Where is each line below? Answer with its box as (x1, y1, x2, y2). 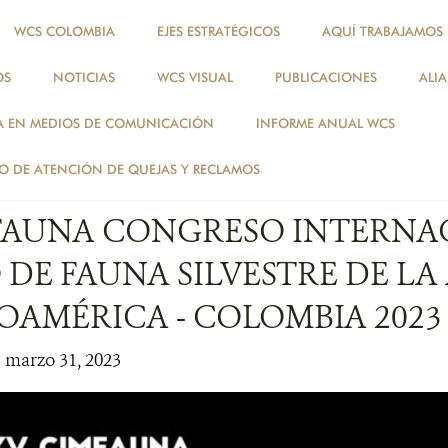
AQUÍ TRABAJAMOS (322, 23, 443, 39)
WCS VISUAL (157, 69, 233, 85)
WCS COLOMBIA (14, 23, 115, 39)
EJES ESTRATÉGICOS (157, 23, 280, 39)
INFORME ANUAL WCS (256, 115, 395, 131)
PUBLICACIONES (275, 69, 377, 85)
